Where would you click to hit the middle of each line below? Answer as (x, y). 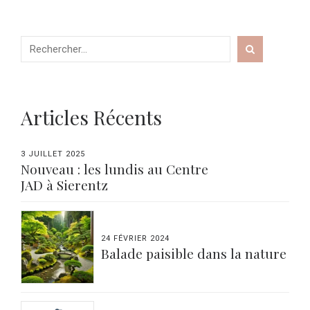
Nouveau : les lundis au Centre (115, 168)
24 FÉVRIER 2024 (136, 238)
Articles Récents (91, 118)
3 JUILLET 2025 (53, 154)
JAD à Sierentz (77, 184)
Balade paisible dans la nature (194, 253)
